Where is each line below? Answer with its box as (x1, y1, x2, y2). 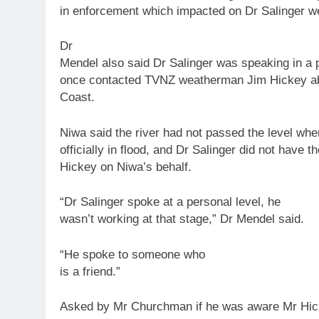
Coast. (60, 90, 95, 105)
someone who (128, 247, 205, 261)
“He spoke (60, 247, 118, 261)
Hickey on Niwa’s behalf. (60, 159, 192, 174)
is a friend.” (60, 264, 120, 278)
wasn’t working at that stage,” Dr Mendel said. (60, 212, 304, 226)
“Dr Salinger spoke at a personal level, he (60, 195, 281, 209)
